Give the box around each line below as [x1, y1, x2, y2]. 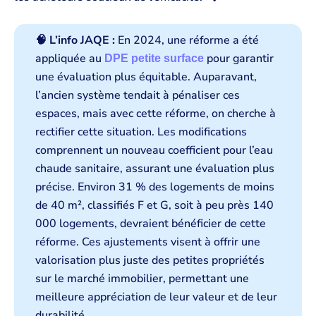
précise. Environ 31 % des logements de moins [35, 179, 274, 195]
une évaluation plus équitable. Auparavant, [35, 69, 257, 85]
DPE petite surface [104, 52, 204, 65]
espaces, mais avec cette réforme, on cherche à [35, 106, 276, 122]
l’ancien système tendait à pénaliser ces [35, 87, 240, 104]
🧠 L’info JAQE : [35, 32, 115, 49]
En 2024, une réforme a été [115, 32, 259, 49]
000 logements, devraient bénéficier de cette [35, 216, 266, 232]
